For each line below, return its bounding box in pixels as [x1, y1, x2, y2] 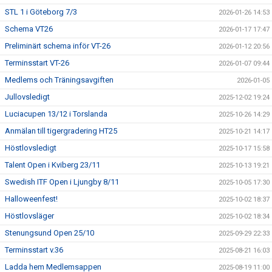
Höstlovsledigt [5, 143, 56, 152]
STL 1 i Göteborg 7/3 [5, 7, 77, 16]
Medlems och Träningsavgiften [5, 75, 114, 84]
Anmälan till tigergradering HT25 [5, 126, 117, 135]
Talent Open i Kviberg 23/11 [5, 160, 100, 169]
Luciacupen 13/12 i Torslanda [5, 109, 107, 118]
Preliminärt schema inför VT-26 [5, 41, 110, 50]
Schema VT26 [5, 24, 53, 33]
